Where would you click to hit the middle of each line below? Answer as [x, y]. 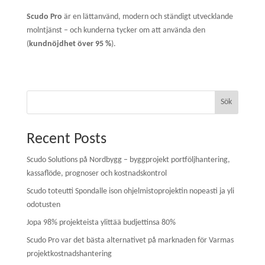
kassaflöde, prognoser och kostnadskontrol [96, 173]
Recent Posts [66, 139]
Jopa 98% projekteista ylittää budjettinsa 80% [101, 222]
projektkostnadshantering [69, 254]
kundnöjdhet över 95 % [70, 44]
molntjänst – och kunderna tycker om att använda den [116, 30]
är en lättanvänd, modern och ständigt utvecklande [147, 17]
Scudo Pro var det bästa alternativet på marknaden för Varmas [130, 240]
